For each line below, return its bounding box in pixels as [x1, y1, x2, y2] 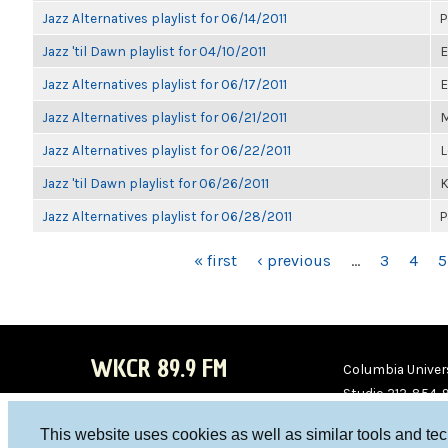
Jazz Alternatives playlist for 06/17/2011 [42, 76, 287, 92]
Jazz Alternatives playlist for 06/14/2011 [42, 10, 287, 26]
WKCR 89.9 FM [90, 352, 227, 385]
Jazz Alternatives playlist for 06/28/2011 [42, 208, 292, 224]
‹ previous [256, 251, 331, 270]
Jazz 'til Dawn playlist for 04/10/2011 [42, 43, 266, 59]
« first [193, 251, 237, 270]
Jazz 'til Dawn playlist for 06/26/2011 [42, 175, 269, 191]
